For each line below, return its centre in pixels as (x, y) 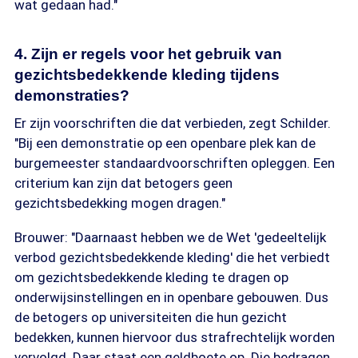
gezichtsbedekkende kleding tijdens (147, 75)
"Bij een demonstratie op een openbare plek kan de (165, 143)
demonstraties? (72, 95)
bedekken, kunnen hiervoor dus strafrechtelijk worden (175, 337)
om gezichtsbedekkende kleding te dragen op (151, 277)
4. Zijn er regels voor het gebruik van (148, 54)
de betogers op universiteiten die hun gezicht (151, 317)
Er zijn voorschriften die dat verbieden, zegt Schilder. (173, 123)
